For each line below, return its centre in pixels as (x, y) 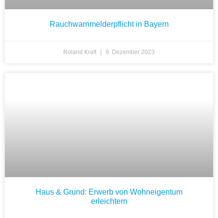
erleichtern (109, 201)
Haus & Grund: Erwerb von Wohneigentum (109, 192)
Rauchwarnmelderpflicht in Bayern (109, 24)
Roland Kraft (81, 52)
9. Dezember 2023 (129, 52)
